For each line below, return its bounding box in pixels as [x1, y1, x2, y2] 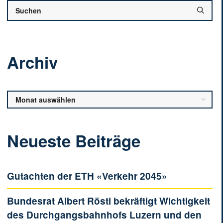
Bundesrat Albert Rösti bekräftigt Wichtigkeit [7, 194, 210, 208]
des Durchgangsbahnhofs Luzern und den [7, 208, 202, 222]
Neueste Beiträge [7, 129, 140, 152]
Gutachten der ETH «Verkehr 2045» [7, 169, 167, 183]
